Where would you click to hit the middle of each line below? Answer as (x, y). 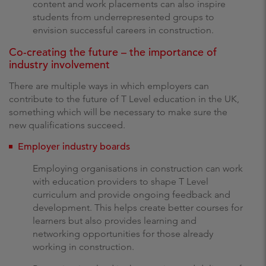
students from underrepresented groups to (123, 17)
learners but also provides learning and (115, 221)
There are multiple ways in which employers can (109, 86)
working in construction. (83, 247)
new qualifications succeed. (68, 125)
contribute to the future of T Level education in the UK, (124, 99)
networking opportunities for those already (123, 234)
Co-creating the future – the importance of (113, 52)
